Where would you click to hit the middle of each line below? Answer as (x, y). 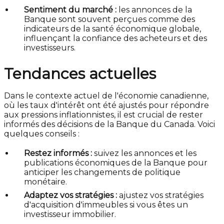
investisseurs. (50, 48)
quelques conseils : (42, 134)
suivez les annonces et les (144, 153)
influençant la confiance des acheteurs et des (115, 38)
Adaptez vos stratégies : (70, 195)
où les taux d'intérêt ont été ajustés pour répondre (106, 105)
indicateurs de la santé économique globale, (112, 29)
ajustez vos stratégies (160, 195)
